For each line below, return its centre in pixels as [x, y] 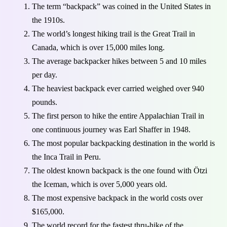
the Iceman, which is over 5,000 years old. [100, 184]
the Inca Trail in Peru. [66, 157]
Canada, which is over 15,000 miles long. [98, 47]
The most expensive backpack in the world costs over [117, 198]
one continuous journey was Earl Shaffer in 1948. [111, 129]
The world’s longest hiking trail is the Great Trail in [113, 33]
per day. [45, 74]
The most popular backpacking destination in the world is [123, 143]
